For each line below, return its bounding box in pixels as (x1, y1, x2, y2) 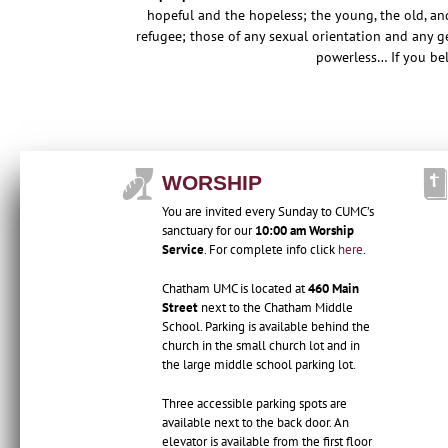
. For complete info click (204, 241, 338, 259)
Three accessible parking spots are (162, 395, 347, 413)
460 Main (308, 280, 359, 298)
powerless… (315, 48, 391, 67)
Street (162, 299, 198, 317)
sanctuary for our (162, 222, 255, 240)
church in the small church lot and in (162, 337, 360, 355)
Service (162, 241, 204, 259)
